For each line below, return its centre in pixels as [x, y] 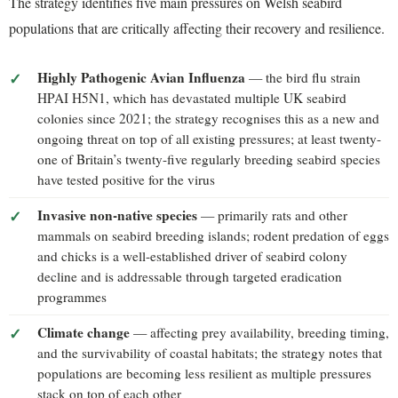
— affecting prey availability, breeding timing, [259, 333]
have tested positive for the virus [126, 180]
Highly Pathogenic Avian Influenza [141, 78]
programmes [72, 297]
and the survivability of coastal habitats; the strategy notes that [210, 353]
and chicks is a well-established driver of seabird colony [192, 256]
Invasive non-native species [117, 215]
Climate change [84, 333]
